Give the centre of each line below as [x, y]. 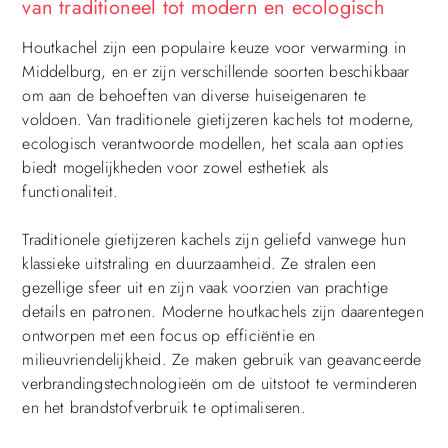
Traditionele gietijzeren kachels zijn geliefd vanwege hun [214, 240]
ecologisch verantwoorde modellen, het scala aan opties [213, 144]
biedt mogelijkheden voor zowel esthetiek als [175, 168]
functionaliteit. [70, 192]
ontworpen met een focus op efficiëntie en [169, 336]
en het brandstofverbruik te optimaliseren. [164, 408]
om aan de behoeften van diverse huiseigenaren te [194, 96]
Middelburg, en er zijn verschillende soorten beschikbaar [216, 72]
